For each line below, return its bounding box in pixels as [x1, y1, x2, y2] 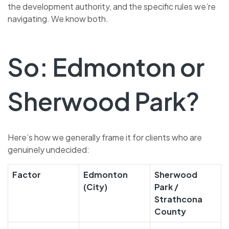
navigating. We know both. [8, 13, 108, 25]
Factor [12, 169, 41, 180]
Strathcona [154, 194, 202, 205]
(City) [83, 181, 107, 193]
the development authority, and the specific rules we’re [8, 1, 216, 12]
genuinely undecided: [8, 144, 89, 155]
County [154, 206, 186, 217]
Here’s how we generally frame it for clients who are [8, 132, 202, 143]
